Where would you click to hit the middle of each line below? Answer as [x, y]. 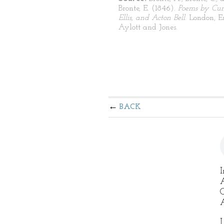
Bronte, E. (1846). [148, 8]
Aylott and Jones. [148, 27]
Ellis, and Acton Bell [152, 18]
